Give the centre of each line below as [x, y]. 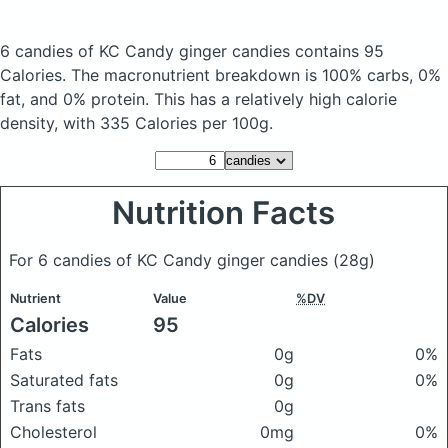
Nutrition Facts [224, 213]
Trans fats [47, 406]
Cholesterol [53, 432]
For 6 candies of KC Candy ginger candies [171, 260]
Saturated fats [64, 380]
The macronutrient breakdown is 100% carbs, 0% [256, 75]
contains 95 [339, 51]
